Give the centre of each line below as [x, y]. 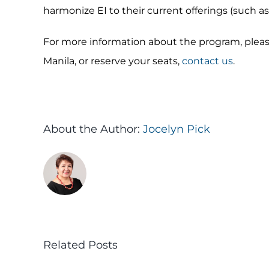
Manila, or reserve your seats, [112, 61]
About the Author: [93, 129]
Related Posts [80, 245]
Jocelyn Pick [176, 129]
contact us [207, 61]
